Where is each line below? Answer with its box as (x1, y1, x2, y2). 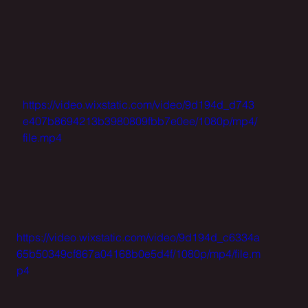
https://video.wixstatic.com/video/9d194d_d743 (23, 98, 254, 112)
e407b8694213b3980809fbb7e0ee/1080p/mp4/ (23, 114, 257, 129)
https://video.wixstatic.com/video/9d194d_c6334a (16, 230, 260, 244)
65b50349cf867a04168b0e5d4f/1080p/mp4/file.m (16, 246, 261, 261)
